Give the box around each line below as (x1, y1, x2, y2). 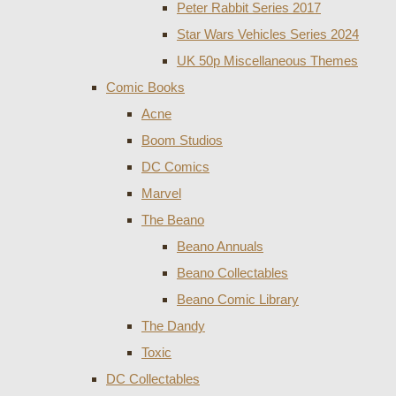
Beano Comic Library (177, 291, 299, 307)
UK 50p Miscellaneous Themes (177, 52, 358, 68)
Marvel (141, 185, 181, 201)
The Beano (141, 211, 204, 227)
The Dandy (141, 317, 205, 333)
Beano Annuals (177, 238, 263, 254)
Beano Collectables (177, 264, 288, 280)
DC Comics (141, 158, 209, 174)
